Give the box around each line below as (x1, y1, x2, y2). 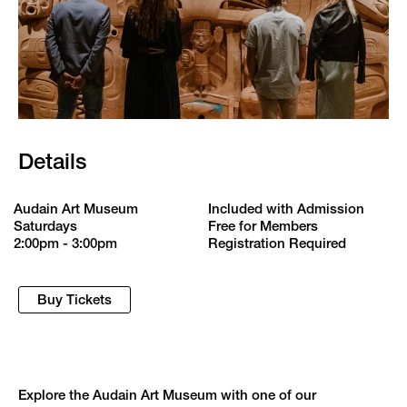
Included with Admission (208, 200, 364, 218)
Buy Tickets (37, 291, 112, 309)
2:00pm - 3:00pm (14, 234, 117, 253)
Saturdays (14, 217, 77, 235)
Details (18, 148, 86, 175)
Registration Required (208, 234, 346, 253)
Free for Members (208, 217, 318, 235)
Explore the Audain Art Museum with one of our (18, 386, 316, 404)
